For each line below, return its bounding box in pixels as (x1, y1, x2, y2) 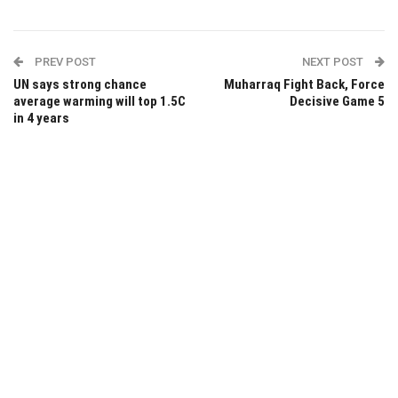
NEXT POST (302, 55, 366, 69)
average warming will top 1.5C (13, 93, 186, 110)
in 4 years (13, 110, 69, 127)
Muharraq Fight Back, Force (224, 76, 385, 93)
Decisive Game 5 (290, 93, 385, 110)
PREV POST (32, 55, 96, 69)
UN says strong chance (13, 76, 147, 93)
